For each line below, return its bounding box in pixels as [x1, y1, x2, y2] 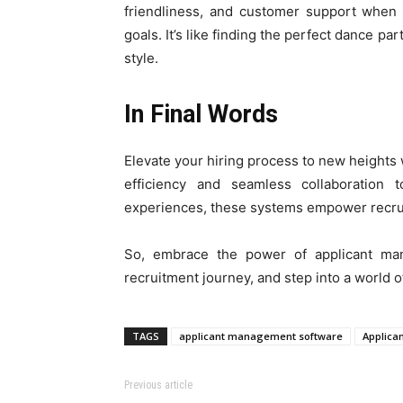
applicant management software [179, 329, 343, 344]
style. [124, 49, 158, 67]
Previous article [124, 379, 193, 392]
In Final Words [124, 100, 278, 130]
